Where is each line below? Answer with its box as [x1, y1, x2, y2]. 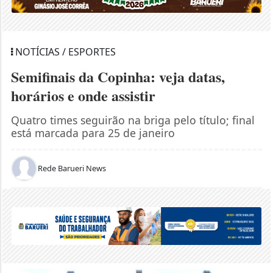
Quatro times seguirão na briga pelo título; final [10, 112, 255, 127]
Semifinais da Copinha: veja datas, [10, 65, 225, 87]
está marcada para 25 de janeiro [10, 125, 175, 140]
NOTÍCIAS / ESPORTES [12, 44, 116, 58]
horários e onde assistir [10, 84, 155, 106]
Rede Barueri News [37, 162, 106, 174]
